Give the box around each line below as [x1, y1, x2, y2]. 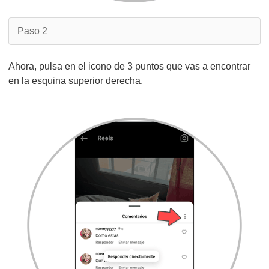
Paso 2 [17, 26, 47, 36]
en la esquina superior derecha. [8, 76, 143, 86]
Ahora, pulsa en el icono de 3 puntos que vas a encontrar [8, 61, 250, 71]
